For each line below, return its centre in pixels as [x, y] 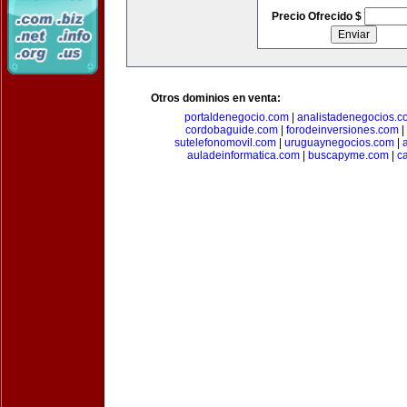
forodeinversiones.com [342, 130]
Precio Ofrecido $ [318, 16]
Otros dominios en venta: [216, 98]
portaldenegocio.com [236, 117]
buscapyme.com [348, 155]
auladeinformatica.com [243, 155]
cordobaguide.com [232, 130]
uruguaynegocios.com [339, 143]
